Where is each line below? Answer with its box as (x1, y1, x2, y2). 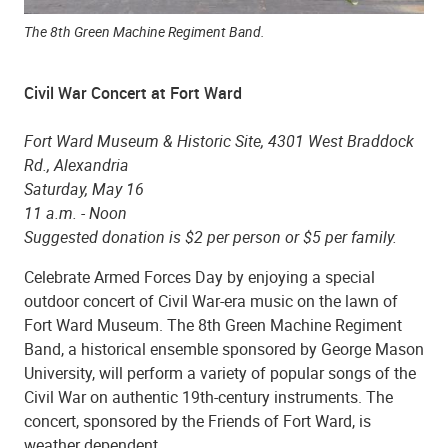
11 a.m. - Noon (24, 201, 131, 224)
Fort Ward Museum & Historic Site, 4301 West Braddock (24, 129, 414, 152)
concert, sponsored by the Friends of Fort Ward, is (24, 409, 371, 432)
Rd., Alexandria (24, 153, 133, 176)
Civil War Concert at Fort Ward (24, 81, 242, 104)
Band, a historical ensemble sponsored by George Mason (24, 337, 424, 360)
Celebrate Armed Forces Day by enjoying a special (24, 265, 375, 288)
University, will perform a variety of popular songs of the (24, 361, 416, 384)
